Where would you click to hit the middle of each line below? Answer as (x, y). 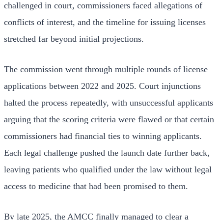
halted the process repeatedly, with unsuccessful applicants (109, 102)
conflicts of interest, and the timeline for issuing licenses (105, 22)
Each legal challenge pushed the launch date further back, (107, 152)
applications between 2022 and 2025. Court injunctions (102, 86)
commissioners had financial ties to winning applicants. (103, 136)
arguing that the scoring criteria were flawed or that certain (109, 119)
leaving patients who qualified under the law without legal (108, 169)
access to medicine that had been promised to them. (96, 186)
